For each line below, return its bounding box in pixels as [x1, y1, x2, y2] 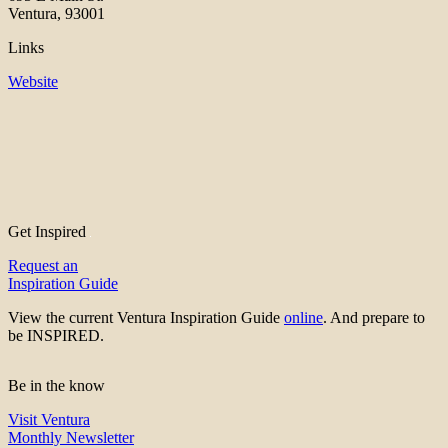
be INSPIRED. [8, 327, 104, 345]
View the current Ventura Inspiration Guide [8, 309, 284, 327]
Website [8, 73, 58, 91]
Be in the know [8, 377, 105, 395]
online [284, 309, 323, 327]
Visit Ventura [8, 411, 90, 429]
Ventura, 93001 [8, 5, 105, 23]
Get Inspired [8, 223, 90, 241]
